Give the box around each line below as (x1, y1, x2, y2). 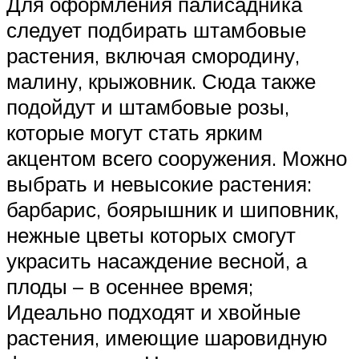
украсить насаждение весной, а (6, 248, 307, 274)
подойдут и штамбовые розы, (6, 94, 289, 120)
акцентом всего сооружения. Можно (6, 145, 347, 171)
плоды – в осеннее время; (6, 273, 253, 300)
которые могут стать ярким (6, 119, 263, 146)
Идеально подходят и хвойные (6, 299, 301, 325)
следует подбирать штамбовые (6, 17, 306, 43)
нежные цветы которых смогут (6, 222, 296, 248)
